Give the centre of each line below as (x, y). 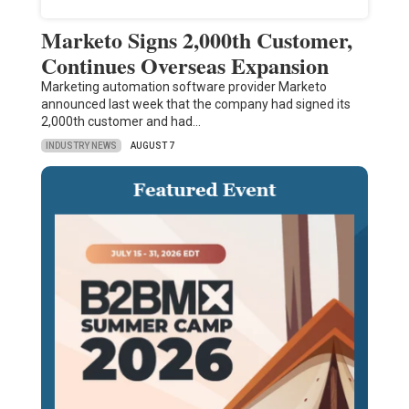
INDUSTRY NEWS (81, 145)
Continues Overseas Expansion (184, 66)
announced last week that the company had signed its (195, 105)
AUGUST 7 (152, 146)
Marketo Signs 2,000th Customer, (196, 40)
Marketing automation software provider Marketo (184, 87)
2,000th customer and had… (121, 122)
